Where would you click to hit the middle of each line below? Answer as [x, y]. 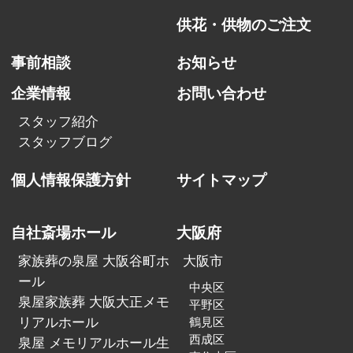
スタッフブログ [65, 143]
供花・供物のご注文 [244, 25]
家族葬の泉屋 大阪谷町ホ [93, 262]
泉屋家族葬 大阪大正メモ [93, 303]
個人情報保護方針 [71, 180]
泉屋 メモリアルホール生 [93, 344]
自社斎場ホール [64, 232]
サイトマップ [221, 180]
